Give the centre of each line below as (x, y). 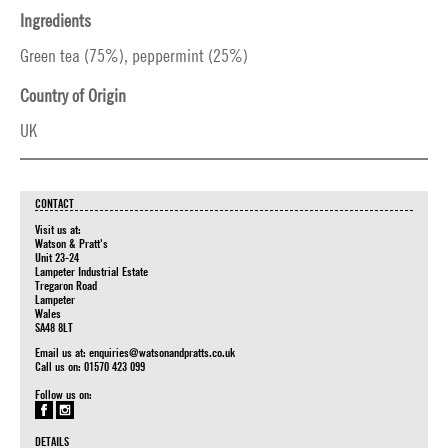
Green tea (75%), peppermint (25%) (134, 55)
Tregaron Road (66, 285)
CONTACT (54, 203)
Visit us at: (58, 229)
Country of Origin (73, 95)
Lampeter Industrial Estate (91, 271)
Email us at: (62, 352)
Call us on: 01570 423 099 (90, 366)
